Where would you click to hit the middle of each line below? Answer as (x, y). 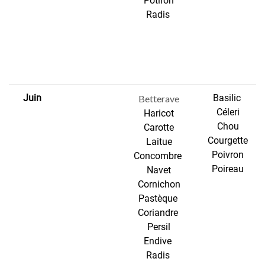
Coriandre (159, 213)
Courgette (228, 141)
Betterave (159, 99)
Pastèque (159, 199)
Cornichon (159, 185)
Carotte (159, 128)
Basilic (228, 98)
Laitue (159, 142)
